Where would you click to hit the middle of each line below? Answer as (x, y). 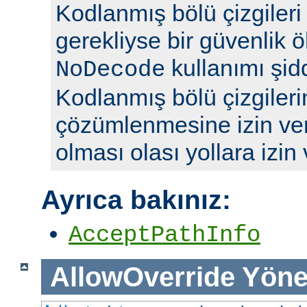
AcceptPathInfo (164, 235)
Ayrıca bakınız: (136, 199)
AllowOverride (142, 277)
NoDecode (110, 70)
